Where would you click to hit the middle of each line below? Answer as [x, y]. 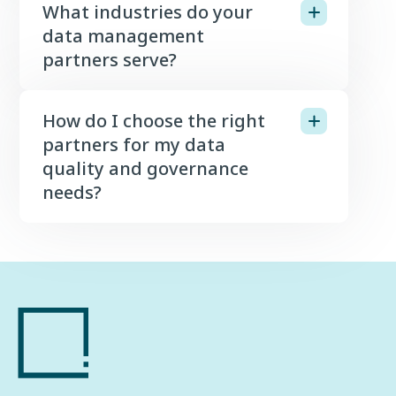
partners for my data [134, 145]
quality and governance [145, 169]
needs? [72, 193]
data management [123, 36]
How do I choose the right [154, 121]
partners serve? [110, 60]
